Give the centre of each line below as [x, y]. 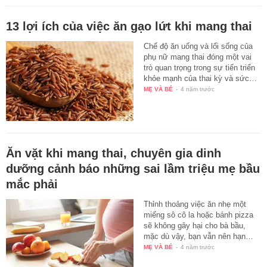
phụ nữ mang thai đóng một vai [198, 57]
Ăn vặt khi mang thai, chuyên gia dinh [114, 153]
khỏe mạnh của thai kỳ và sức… [201, 79]
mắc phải [32, 184]
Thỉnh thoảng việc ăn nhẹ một [195, 204]
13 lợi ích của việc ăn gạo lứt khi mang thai [129, 27]
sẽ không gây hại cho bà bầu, [195, 225]
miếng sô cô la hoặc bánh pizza [199, 215]
